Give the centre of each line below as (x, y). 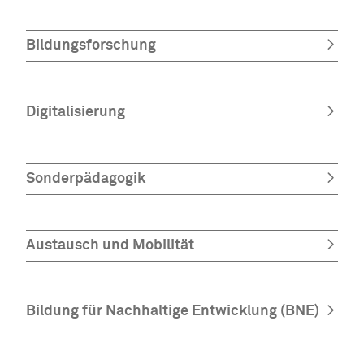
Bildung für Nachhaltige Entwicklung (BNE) (173, 312)
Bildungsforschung (91, 46)
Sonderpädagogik (86, 178)
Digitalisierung (76, 112)
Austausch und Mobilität (110, 246)
